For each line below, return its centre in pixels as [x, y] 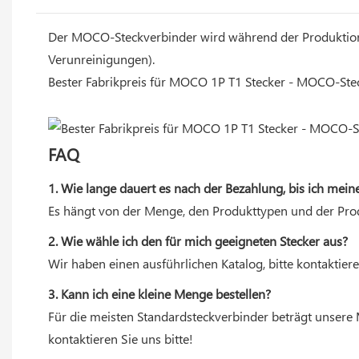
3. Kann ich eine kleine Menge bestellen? [159, 293]
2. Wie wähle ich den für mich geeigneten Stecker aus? [198, 240]
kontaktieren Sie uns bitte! [121, 338]
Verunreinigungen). [101, 58]
